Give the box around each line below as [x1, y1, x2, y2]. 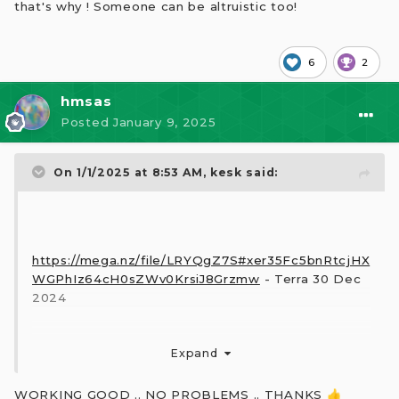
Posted [61, 114, 113, 129]
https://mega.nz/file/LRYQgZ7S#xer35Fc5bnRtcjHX [32, 252, 370, 267]
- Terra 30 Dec [259, 271, 362, 286]
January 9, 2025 [112, 114, 216, 129]
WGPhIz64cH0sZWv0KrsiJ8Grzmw [32, 271, 260, 286]
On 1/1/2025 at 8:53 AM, [53, 165, 210, 179]
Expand [171, 346, 224, 361]
